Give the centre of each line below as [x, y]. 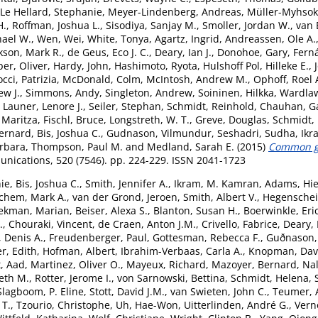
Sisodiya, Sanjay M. [151, 25]
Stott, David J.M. [127, 291]
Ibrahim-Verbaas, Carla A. [182, 251]
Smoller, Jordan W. [246, 25]
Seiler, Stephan [125, 106]
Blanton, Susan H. [196, 210]
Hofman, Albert [79, 251]
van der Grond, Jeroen [125, 197]
